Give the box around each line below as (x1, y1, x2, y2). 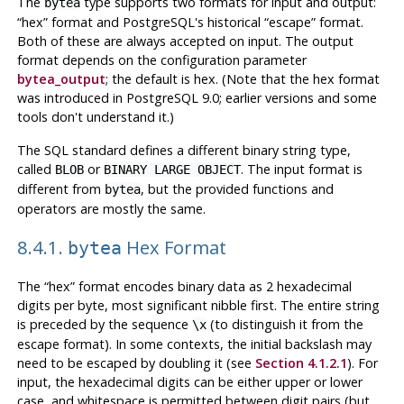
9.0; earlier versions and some (197, 88, 377, 106)
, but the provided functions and (140, 179, 334, 197)
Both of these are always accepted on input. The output (16, 32, 353, 50)
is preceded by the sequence (16, 316, 192, 334)
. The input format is (240, 160, 363, 178)
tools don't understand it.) (16, 107, 174, 125)
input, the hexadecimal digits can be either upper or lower (16, 373, 363, 391)
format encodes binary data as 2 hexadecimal (74, 278, 352, 296)
